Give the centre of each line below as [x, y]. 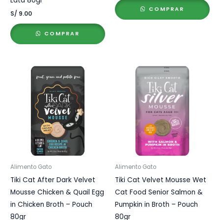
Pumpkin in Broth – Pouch [156, 205]
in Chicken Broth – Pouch [52, 205]
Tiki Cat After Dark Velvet [53, 180]
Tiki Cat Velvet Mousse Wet [161, 180]
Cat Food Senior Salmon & [159, 192]
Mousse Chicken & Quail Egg [57, 192]
